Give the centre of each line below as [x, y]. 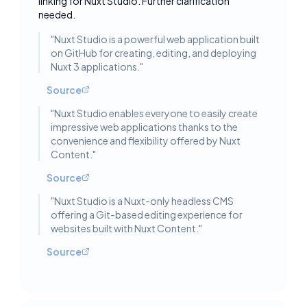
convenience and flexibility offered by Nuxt [146, 140]
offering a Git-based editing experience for [147, 214]
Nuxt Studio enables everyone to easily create [156, 113]
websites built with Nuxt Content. [125, 228]
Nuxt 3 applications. [95, 66]
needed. [57, 14]
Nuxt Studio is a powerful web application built [157, 39]
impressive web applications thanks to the [144, 127]
